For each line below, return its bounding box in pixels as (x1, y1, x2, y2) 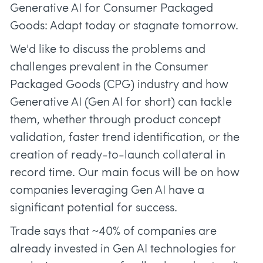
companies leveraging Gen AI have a (10, 185, 204, 197)
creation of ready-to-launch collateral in (10, 150, 225, 162)
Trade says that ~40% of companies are (10, 226, 217, 238)
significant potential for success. (10, 203, 177, 215)
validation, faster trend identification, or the (10, 132, 240, 144)
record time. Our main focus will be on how (10, 167, 240, 180)
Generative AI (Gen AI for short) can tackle (10, 97, 232, 109)
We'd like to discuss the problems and (10, 44, 205, 56)
